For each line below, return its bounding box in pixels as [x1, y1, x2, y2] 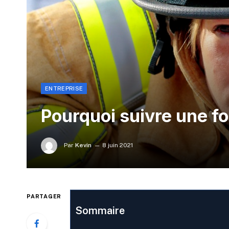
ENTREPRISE [45, 85, 83, 92]
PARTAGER [27, 193, 62, 200]
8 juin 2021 [102, 142, 133, 149]
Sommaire [75, 204, 125, 217]
